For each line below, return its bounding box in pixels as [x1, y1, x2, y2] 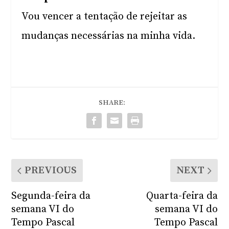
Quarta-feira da [146, 190, 218, 202]
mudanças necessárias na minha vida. [21, 30, 196, 42]
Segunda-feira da [11, 190, 91, 202]
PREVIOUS [25, 164, 77, 177]
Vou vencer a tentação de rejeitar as [21, 10, 188, 23]
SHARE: [99, 98, 125, 107]
